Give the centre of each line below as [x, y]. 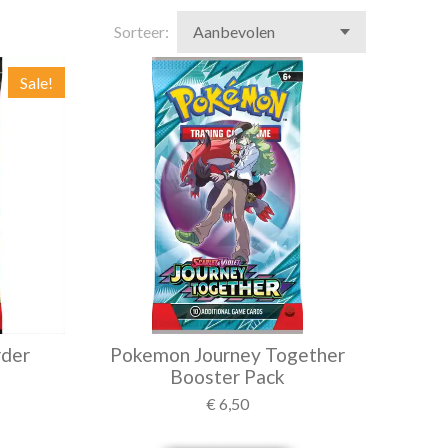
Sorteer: [141, 31]
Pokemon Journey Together [227, 354]
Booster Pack [227, 376]
